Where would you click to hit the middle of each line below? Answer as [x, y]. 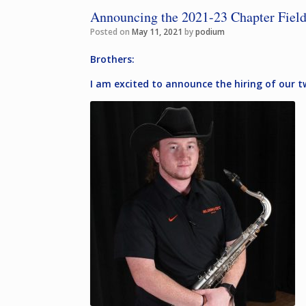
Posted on [113, 32]
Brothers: [112, 59]
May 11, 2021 [157, 32]
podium [210, 32]
